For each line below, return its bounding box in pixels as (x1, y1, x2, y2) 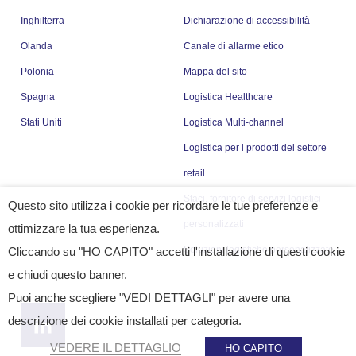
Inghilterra (21, 15, 64, 26)
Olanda (21, 41, 52, 52)
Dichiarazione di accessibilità (184, 15, 311, 26)
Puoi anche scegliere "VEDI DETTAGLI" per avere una (8, 292, 290, 304)
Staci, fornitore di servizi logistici (184, 193, 322, 204)
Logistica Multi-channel (184, 117, 284, 128)
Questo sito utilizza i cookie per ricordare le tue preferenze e (8, 199, 318, 212)
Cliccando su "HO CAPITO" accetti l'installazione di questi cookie (8, 246, 345, 258)
